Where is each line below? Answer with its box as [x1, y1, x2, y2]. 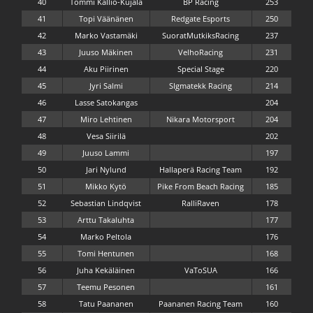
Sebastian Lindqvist [71, 197, 142, 208]
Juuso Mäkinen [79, 46, 133, 57]
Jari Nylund [85, 163, 126, 175]
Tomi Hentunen [78, 247, 135, 259]
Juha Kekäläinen [77, 264, 136, 275]
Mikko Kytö [85, 180, 127, 191]
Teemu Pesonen [77, 281, 136, 292]
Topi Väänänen [78, 13, 133, 24]
